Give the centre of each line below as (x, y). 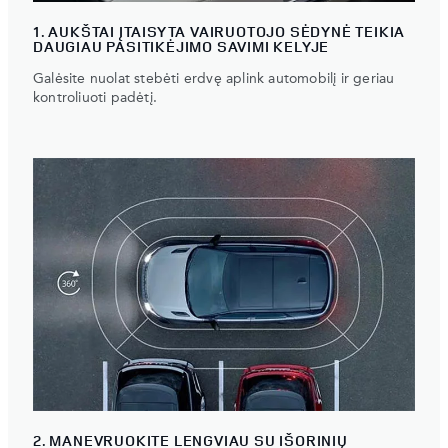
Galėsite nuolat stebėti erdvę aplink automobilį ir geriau (214, 79)
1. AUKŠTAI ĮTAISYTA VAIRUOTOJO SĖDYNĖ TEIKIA (219, 32)
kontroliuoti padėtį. (95, 98)
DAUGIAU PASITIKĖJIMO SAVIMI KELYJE (181, 47)
